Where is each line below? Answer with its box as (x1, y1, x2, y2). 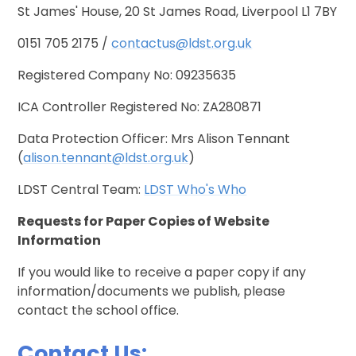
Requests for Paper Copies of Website (17, 212, 270, 231)
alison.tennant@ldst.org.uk (23, 149, 189, 168)
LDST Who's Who (144, 180, 247, 199)
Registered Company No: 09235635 (17, 66, 237, 85)
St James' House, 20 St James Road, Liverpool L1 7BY (17, 2, 338, 21)
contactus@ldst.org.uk (111, 34, 253, 53)
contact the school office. (17, 301, 180, 320)
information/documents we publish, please (17, 282, 286, 301)
